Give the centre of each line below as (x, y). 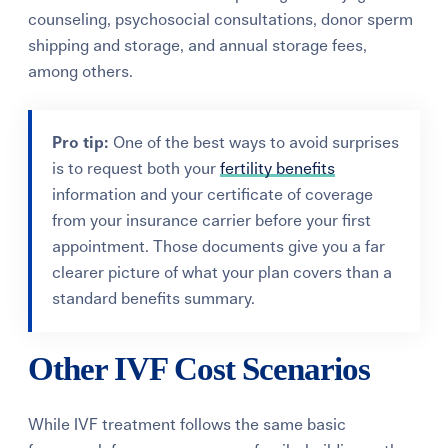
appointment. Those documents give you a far (219, 246)
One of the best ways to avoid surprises (256, 142)
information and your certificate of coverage (213, 194)
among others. (81, 71)
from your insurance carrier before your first (212, 220)
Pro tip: (83, 142)
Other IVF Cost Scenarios (199, 368)
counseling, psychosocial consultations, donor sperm (221, 19)
